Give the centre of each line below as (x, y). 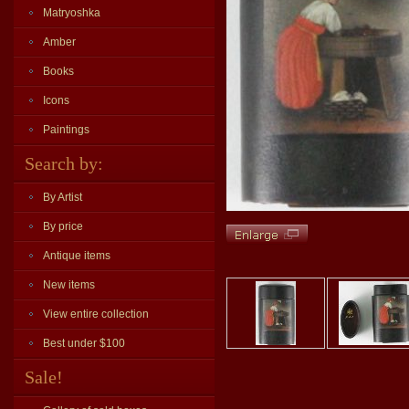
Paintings (66, 130)
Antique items (77, 256)
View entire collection (96, 314)
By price (63, 226)
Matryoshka (72, 13)
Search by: (64, 163)
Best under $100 (84, 343)
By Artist (63, 197)
